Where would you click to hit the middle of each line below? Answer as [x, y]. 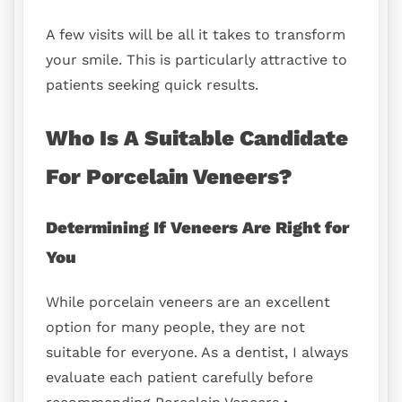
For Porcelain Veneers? [169, 176]
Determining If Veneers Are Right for [197, 228]
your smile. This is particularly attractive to [197, 59]
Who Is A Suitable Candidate [197, 138]
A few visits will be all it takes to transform [196, 34]
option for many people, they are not [175, 328]
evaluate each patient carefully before [179, 378]
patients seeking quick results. [152, 84]
